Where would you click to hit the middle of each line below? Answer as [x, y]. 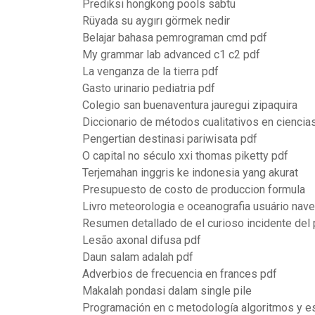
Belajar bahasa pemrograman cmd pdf [175, 38]
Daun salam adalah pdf [138, 257]
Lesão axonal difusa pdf [142, 240]
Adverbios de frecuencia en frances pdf [180, 274]
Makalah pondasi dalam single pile [167, 291]
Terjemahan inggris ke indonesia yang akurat [190, 173]
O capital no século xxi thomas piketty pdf [185, 156]
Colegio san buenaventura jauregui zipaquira [190, 105]
